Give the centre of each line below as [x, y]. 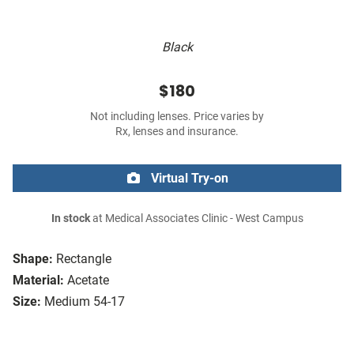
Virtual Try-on [188, 179]
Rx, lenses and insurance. [177, 132]
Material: [38, 281]
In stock [70, 219]
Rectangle [84, 259]
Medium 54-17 [85, 302]
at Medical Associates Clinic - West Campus [196, 219]
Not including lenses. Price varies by [177, 117]
